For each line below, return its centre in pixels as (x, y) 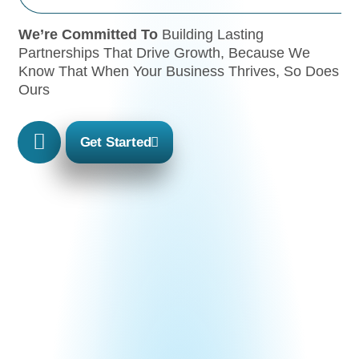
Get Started (115, 142)
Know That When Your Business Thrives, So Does (179, 71)
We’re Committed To (89, 34)
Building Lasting (211, 34)
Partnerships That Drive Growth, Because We (165, 52)
